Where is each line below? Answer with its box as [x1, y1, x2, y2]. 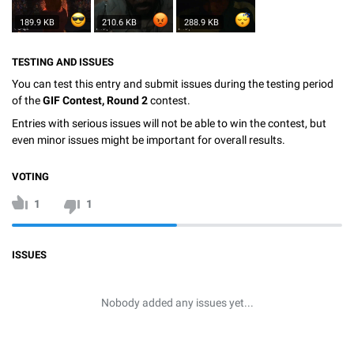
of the [12, 93, 43, 107]
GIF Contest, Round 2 [43, 93, 148, 107]
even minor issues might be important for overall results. [12, 134, 285, 147]
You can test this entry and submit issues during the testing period [12, 77, 333, 90]
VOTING [12, 171, 49, 183]
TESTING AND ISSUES [12, 55, 114, 68]
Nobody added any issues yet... [100, 296, 254, 310]
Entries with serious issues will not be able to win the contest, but [12, 117, 326, 130]
